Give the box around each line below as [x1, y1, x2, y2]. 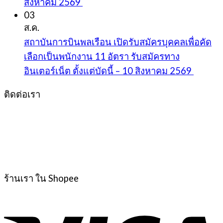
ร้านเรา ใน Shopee [4, 172, 79, 184]
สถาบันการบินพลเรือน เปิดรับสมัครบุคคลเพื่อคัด [24, 36, 212, 48]
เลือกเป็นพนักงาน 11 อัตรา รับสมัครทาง [24, 51, 180, 62]
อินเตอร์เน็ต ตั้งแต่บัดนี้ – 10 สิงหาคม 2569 [24, 65, 194, 77]
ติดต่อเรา [4, 89, 40, 100]
